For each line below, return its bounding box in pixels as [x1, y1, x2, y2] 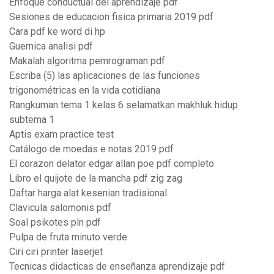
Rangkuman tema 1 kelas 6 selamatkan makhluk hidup [9, 99, 238, 111]
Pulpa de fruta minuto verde [9, 231, 127, 243]
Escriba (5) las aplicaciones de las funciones [9, 70, 200, 82]
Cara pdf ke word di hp [9, 26, 105, 38]
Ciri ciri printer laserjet [9, 246, 103, 258]
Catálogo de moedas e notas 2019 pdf [9, 143, 174, 155]
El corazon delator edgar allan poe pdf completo [9, 158, 214, 170]
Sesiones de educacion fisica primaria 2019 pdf [9, 11, 213, 23]
